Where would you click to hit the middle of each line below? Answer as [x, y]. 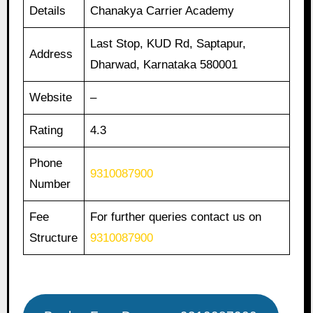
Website [51, 98]
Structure [54, 238]
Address [51, 54]
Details [48, 11]
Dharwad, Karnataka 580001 [164, 65]
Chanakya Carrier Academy [162, 11]
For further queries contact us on [176, 217]
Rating [46, 131]
